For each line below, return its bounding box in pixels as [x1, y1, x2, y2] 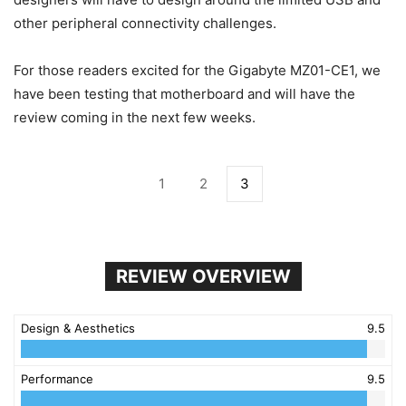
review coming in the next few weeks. [14, 108, 256, 126]
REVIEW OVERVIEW [115, 265, 291, 287]
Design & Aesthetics [21, 320, 135, 335]
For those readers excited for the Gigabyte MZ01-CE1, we [14, 61, 381, 79]
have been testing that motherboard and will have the [14, 84, 355, 102]
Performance [21, 371, 93, 386]
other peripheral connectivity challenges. [14, 14, 276, 32]
